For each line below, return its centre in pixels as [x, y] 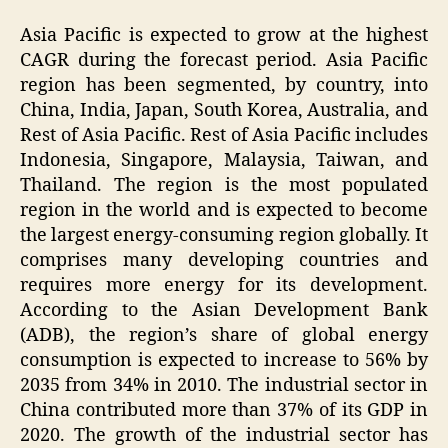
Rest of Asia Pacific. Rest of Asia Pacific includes [224, 136]
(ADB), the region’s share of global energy [224, 336]
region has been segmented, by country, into [224, 86]
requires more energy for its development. [224, 286]
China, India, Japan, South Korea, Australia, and [224, 111]
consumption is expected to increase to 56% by [224, 361]
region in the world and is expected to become [224, 211]
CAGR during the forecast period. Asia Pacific [224, 61]
